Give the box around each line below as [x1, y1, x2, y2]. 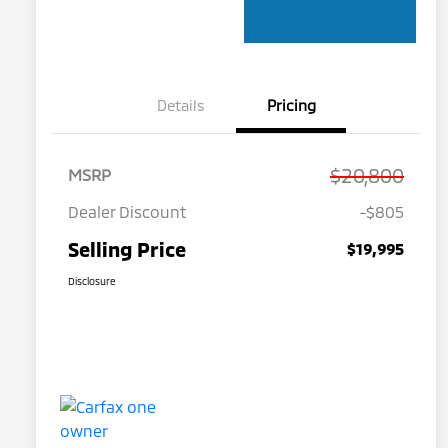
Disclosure [68, 275, 116, 288]
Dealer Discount [68, 202, 187, 222]
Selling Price [68, 237, 186, 262]
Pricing [266, 96, 316, 115]
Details [157, 96, 205, 115]
